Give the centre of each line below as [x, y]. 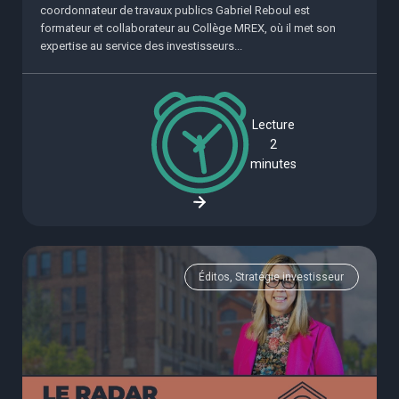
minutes [273, 163]
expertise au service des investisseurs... [141, 46]
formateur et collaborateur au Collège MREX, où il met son [188, 28]
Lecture [273, 124]
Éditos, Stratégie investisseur [272, 277]
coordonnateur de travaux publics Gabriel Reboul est [175, 11]
